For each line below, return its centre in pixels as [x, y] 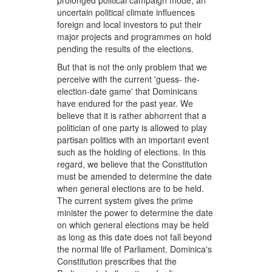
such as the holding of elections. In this [132, 152]
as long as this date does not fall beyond [135, 237]
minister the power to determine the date [135, 213]
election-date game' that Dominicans [127, 91]
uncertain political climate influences [126, 12]
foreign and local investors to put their [130, 25]
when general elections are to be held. [131, 189]
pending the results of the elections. [126, 49]
